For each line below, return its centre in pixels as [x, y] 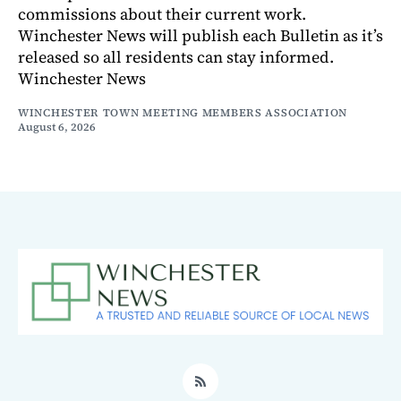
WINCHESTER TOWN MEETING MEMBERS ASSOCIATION [183, 113]
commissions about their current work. [162, 14]
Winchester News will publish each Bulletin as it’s [200, 36]
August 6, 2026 [57, 128]
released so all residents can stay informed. [176, 57]
